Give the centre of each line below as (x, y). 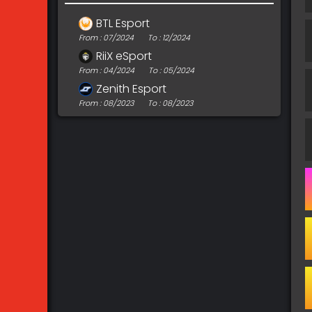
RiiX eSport (124, 56)
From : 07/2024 (106, 38)
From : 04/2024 (107, 70)
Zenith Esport (131, 89)
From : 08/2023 (106, 103)
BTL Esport (123, 23)
